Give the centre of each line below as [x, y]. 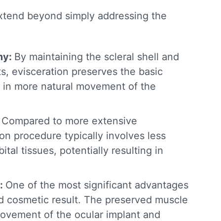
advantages [162, 185]
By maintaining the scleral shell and [97, 57]
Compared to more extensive [69, 121]
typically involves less [114, 136]
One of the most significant [70, 185]
